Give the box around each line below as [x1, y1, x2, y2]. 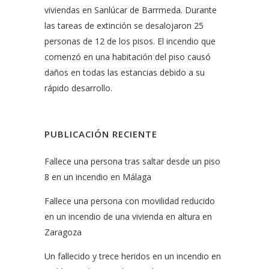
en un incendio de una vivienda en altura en [44, 211, 212, 222]
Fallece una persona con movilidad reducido [44, 195, 215, 207]
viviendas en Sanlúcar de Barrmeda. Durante [44, 4, 217, 16]
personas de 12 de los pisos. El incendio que [44, 35, 216, 47]
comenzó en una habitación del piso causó [44, 51, 211, 62]
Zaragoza [44, 226, 82, 238]
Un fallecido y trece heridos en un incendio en [44, 250, 221, 262]
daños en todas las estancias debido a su [44, 67, 205, 78]
